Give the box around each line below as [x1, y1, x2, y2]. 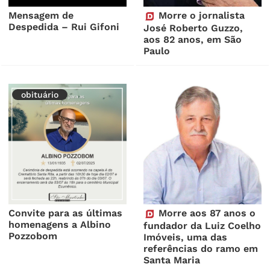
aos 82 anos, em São [143, 33, 242, 45]
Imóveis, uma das [143, 231, 228, 243]
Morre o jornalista [155, 9, 245, 21]
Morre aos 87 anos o [155, 207, 256, 219]
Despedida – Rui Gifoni [8, 20, 120, 33]
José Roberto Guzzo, [143, 22, 243, 34]
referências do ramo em [143, 242, 259, 254]
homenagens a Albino [8, 218, 111, 230]
